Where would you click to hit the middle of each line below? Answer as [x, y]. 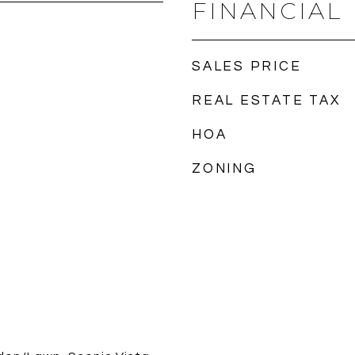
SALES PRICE [247, 67]
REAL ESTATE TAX [266, 101]
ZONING [224, 169]
